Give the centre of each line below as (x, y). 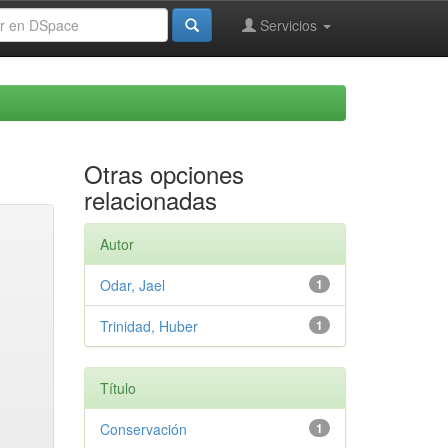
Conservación (143, 429)
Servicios (288, 25)
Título (117, 388)
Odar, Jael (132, 285)
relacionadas (150, 199)
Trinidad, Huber (148, 326)
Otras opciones (163, 173)
